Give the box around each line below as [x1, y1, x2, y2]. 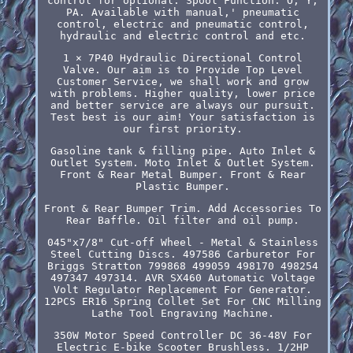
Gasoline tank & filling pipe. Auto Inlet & [50, 144, 315, 157]
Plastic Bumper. [135, 180, 230, 192]
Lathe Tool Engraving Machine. [91, 307, 274, 319]
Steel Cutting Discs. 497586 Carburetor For [50, 247, 315, 260]
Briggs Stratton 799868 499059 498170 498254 [46, 259, 318, 272]
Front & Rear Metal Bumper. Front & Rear [59, 168, 306, 180]
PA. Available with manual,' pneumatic [65, 6, 299, 18]
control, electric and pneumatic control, [56, 17, 309, 30]
